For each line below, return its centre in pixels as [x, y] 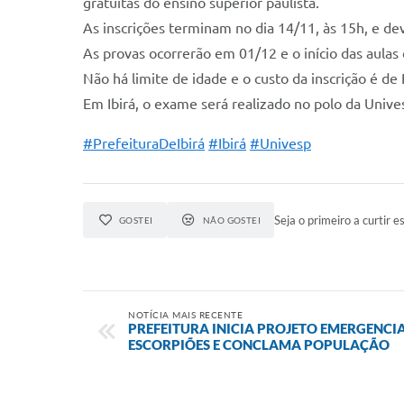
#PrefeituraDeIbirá [144, 143]
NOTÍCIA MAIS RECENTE [185, 315]
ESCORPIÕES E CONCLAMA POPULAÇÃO [259, 344]
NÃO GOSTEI [232, 220]
